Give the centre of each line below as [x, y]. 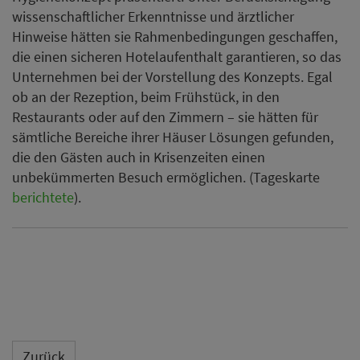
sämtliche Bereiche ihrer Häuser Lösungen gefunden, [173, 137]
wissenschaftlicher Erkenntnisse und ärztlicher [153, 16]
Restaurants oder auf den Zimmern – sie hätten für [165, 117]
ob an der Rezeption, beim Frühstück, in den [146, 96]
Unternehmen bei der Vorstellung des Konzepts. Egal [172, 76]
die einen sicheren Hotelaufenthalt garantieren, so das [177, 56]
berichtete [43, 197]
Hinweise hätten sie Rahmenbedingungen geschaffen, [175, 36]
